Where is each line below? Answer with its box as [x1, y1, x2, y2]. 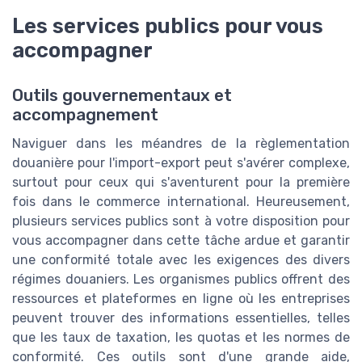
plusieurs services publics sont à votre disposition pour [12, 213, 350, 229]
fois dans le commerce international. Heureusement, [12, 194, 350, 210]
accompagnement [12, 105, 158, 125]
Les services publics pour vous [12, 14, 323, 39]
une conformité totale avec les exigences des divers [12, 252, 350, 268]
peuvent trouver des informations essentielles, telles [12, 310, 350, 326]
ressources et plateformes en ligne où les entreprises [12, 291, 350, 307]
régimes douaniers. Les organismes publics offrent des [12, 271, 350, 288]
